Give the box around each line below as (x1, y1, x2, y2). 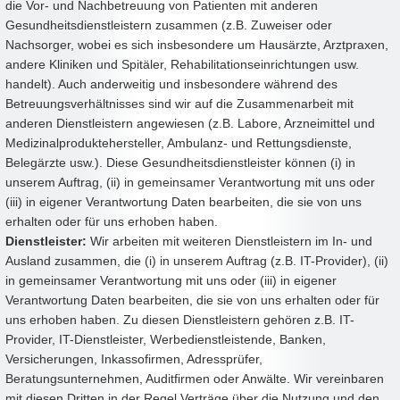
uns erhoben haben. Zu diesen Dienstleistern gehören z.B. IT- (5, 312, 354, 328)
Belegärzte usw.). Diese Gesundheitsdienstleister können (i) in (5, 155, 355, 171)
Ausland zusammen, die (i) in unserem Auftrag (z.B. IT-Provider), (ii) (5, 254, 388, 269)
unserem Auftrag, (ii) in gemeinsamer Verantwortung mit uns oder (5, 175, 375, 190)
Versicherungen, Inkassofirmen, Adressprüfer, (5, 352, 262, 367)
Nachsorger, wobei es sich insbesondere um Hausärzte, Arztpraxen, (5, 37, 388, 53)
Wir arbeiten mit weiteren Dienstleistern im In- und (87, 234, 372, 249)
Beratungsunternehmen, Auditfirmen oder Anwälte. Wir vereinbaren (5, 371, 384, 387)
